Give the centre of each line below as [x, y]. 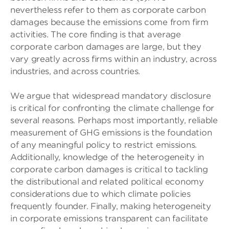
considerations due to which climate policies [100, 194]
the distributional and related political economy [107, 182]
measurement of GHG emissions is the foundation [111, 133]
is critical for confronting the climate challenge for [112, 108]
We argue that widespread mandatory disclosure [111, 96]
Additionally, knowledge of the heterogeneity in [107, 157]
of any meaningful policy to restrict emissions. [104, 145]
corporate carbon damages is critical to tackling [109, 169]
